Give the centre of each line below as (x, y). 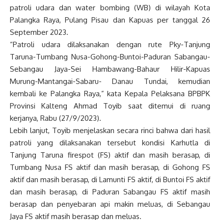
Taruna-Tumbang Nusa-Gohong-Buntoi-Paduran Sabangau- (110, 57)
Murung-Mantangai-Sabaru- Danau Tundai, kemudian (110, 82)
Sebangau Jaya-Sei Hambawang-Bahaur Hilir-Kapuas (110, 69)
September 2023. (39, 32)
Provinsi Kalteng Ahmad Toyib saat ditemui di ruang (110, 106)
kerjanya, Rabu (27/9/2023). (55, 118)
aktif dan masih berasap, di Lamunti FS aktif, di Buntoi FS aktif (110, 180)
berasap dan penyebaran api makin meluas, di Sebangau (110, 204)
